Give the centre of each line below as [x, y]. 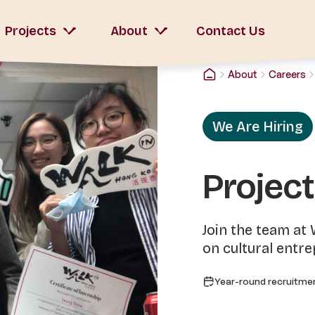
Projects [31, 31]
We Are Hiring [258, 127]
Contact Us [231, 31]
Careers [287, 74]
